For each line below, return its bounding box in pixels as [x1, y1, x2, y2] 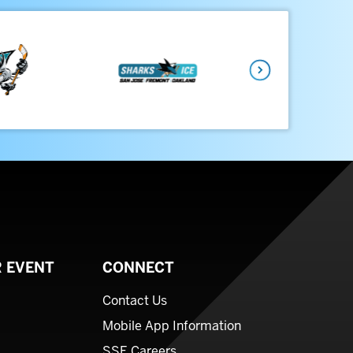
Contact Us [102, 292, 167, 309]
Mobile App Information [102, 318, 241, 334]
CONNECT [102, 258, 174, 277]
